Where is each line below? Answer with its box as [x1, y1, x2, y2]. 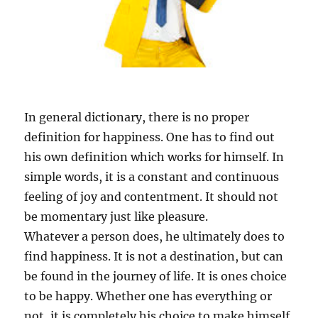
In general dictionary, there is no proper [24, 110, 250, 125]
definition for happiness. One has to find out [24, 130, 275, 145]
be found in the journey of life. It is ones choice [24, 269, 287, 284]
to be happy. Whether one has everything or [24, 289, 273, 304]
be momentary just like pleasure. [24, 209, 209, 224]
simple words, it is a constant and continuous [24, 170, 280, 185]
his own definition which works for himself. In [24, 150, 285, 165]
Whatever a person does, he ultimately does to [24, 229, 285, 244]
